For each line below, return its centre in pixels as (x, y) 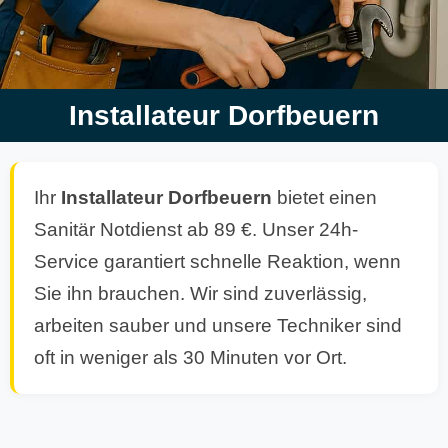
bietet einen (324, 197)
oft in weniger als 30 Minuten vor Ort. (190, 357)
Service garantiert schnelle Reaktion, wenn (217, 261)
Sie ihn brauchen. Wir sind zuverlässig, (200, 293)
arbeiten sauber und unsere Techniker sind (218, 325)
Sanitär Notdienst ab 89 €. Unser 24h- (196, 229)
